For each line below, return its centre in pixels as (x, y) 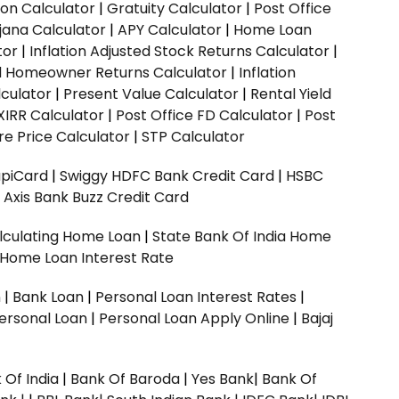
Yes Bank (223, 379)
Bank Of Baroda (125, 379)
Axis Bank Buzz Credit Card (96, 197)
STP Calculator (193, 136)
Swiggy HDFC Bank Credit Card (167, 175)
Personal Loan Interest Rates (198, 297)
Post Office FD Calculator (204, 115)
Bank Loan (48, 297)
